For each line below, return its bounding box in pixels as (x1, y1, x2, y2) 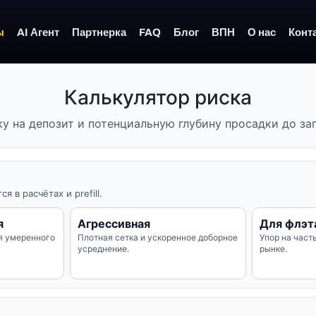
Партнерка (71, 27, 126, 38)
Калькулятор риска (64, 85, 252, 109)
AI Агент (16, 27, 59, 38)
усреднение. (78, 243, 130, 254)
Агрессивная (78, 217, 151, 231)
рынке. (259, 243, 287, 254)
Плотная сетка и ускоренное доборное (78, 232, 238, 243)
